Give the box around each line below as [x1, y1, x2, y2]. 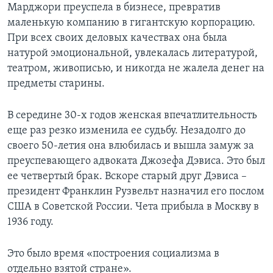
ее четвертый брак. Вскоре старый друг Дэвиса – [7, 170, 247, 182]
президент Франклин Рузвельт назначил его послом [7, 185, 264, 197]
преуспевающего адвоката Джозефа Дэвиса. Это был [7, 155, 265, 167]
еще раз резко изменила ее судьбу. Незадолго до [7, 124, 246, 136]
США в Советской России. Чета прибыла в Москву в [7, 200, 259, 213]
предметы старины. [7, 77, 105, 90]
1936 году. [7, 216, 54, 228]
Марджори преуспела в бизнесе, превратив [7, 1, 221, 13]
